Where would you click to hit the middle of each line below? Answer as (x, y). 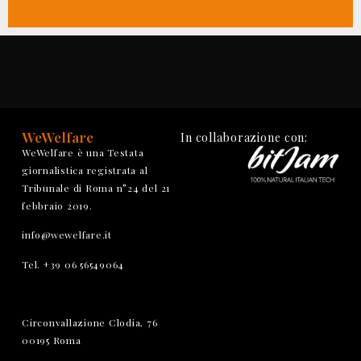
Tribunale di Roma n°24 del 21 (96, 187)
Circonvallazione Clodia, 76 (90, 323)
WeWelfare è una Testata (83, 152)
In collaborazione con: (245, 137)
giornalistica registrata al (85, 170)
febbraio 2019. (57, 205)
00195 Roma (52, 340)
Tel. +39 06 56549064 (73, 264)
